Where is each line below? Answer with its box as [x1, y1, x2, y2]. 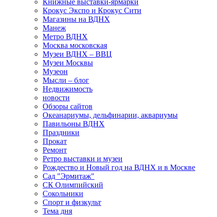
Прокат [43, 137, 67, 146]
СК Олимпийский [43, 181, 103, 189]
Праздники [43, 128, 79, 137]
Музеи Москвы [43, 59, 93, 67]
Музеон [43, 67, 68, 76]
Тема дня [43, 207, 72, 216]
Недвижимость [43, 85, 93, 93]
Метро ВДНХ [43, 32, 88, 41]
